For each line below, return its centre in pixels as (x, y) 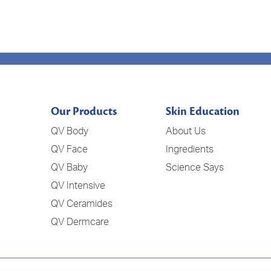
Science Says (195, 167)
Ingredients (190, 149)
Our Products (84, 111)
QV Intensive (78, 185)
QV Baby (69, 167)
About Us (186, 131)
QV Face (69, 149)
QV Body (70, 131)
